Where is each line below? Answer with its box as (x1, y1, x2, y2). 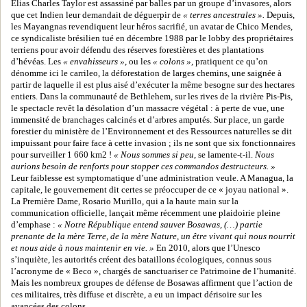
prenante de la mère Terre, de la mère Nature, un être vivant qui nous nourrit (11, 232, 295, 241)
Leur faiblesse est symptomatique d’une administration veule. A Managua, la (11, 173, 293, 183)
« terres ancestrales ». (183, 10, 265, 20)
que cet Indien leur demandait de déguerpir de (11, 10, 183, 20)
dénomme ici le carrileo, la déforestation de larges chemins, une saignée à (11, 69, 282, 78)
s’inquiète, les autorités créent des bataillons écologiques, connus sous (11, 255, 271, 265)
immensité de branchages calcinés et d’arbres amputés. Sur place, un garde (11, 115, 284, 125)
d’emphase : (11, 220, 58, 230)
